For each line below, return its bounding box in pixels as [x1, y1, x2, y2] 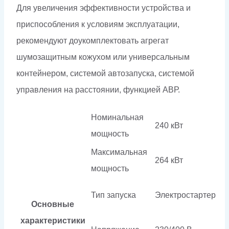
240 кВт [155, 121, 183, 130]
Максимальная [91, 148, 147, 157]
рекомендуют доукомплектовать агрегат [16, 36, 169, 45]
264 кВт [155, 156, 183, 165]
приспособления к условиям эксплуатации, [16, 20, 179, 29]
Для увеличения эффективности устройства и [16, 4, 191, 13]
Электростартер [155, 191, 216, 200]
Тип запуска [91, 191, 136, 200]
